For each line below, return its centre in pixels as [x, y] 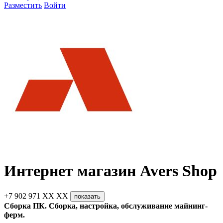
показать [87, 196]
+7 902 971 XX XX [36, 196]
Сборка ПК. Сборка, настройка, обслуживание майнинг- [106, 206]
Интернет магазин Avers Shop [111, 171]
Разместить [23, 5]
